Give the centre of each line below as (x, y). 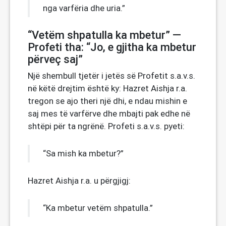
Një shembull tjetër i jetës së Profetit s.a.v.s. (111, 76)
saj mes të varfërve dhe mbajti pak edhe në (109, 114)
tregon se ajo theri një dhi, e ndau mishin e (107, 101)
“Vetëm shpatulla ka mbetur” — (104, 35)
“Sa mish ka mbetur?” (83, 153)
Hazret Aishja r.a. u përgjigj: (79, 181)
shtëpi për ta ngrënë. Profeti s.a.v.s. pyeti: (106, 126)
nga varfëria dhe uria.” (84, 8)
